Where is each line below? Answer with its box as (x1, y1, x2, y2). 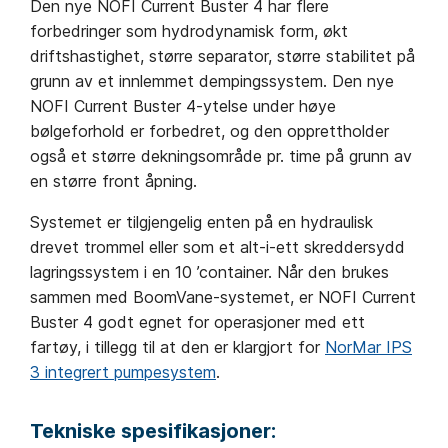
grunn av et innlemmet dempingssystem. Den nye (30, 71, 394, 92)
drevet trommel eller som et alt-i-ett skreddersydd (30, 237, 405, 258)
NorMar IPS (325, 337, 412, 358)
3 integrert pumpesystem (30, 362, 216, 383)
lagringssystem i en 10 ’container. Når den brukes (30, 262, 389, 283)
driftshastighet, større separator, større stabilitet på (30, 46, 415, 67)
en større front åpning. (30, 171, 197, 192)
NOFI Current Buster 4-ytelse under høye (30, 96, 336, 117)
